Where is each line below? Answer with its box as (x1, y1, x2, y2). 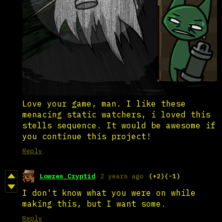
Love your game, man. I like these (22, 98, 186, 109)
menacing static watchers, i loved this (22, 109, 211, 119)
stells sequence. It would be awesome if (22, 120, 216, 130)
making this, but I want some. (22, 198, 166, 209)
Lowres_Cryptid (40, 171, 95, 180)
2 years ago (100, 171, 144, 180)
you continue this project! (22, 131, 156, 141)
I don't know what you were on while (22, 187, 196, 198)
